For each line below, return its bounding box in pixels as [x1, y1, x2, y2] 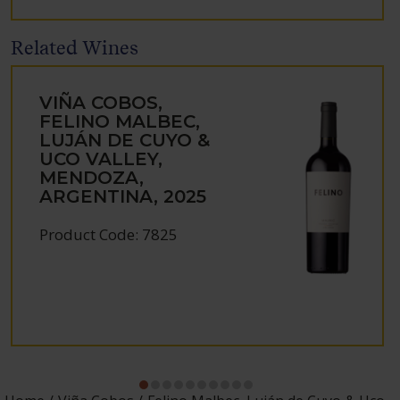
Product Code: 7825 [39, 223, 179, 245]
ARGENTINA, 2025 [39, 185, 207, 207]
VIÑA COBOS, [39, 91, 163, 113]
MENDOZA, [39, 166, 145, 188]
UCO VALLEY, [39, 147, 163, 170]
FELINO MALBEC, [39, 110, 201, 132]
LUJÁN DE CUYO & [39, 129, 211, 151]
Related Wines [11, 36, 139, 59]
